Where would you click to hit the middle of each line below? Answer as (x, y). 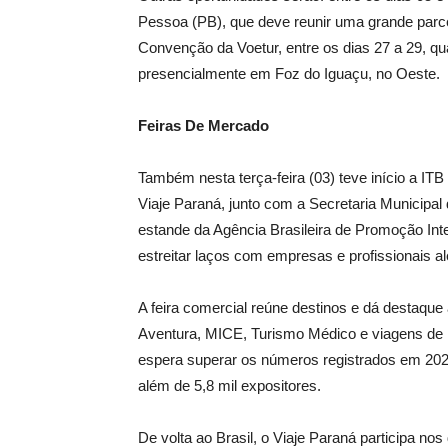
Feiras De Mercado (203, 125)
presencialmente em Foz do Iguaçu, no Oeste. (289, 73)
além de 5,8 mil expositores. (229, 385)
